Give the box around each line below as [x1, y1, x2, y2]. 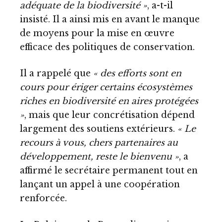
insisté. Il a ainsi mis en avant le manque [20, 13, 200, 25]
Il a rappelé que [20, 68, 93, 79]
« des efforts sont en [93, 68, 181, 79]
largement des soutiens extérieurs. [20, 123, 177, 135]
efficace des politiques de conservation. [20, 41, 195, 53]
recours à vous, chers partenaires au [20, 137, 178, 149]
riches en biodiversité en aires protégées [20, 96, 198, 107]
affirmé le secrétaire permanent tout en [20, 165, 198, 176]
